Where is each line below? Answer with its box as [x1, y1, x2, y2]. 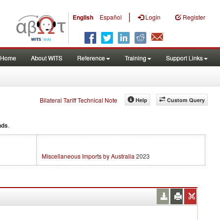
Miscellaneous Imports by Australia [42, 152, 135, 160]
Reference [77, 54, 105, 62]
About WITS [31, 54, 62, 62]
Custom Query [167, 96, 205, 104]
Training [125, 54, 146, 62]
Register [183, 13, 205, 21]
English [73, 13, 93, 22]
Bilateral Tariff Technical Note [40, 95, 117, 104]
